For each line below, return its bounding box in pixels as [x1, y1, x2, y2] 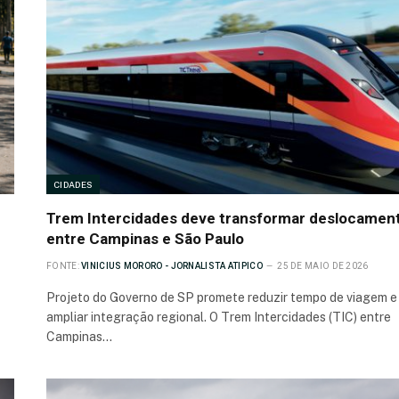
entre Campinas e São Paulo [46, 230, 244, 248]
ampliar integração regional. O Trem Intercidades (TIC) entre [46, 310, 391, 325]
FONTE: [46, 261, 79, 272]
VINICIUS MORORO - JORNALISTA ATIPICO [81, 261, 263, 272]
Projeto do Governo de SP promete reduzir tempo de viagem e [46, 290, 397, 305]
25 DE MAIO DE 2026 [277, 261, 369, 272]
